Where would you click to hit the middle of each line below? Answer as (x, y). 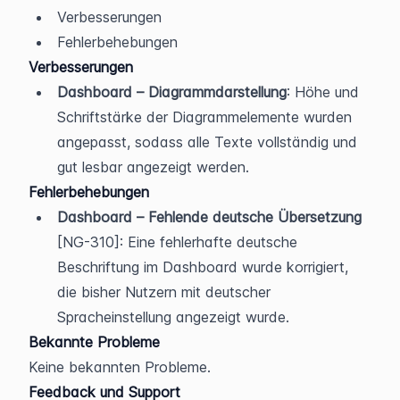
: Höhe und (323, 92)
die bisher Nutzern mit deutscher (164, 292)
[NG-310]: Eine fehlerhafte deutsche (177, 242)
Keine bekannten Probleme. (120, 367)
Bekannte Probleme (94, 342)
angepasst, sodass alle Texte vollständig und (207, 142)
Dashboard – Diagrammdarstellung (172, 92)
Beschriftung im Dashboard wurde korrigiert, (203, 267)
